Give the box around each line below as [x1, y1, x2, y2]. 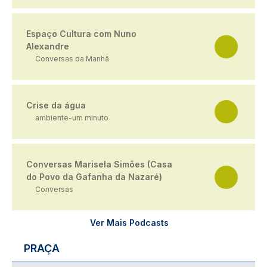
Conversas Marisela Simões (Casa [26, 159, 172, 170]
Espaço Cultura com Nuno [26, 29, 136, 39]
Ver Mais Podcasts [90, 218, 169, 228]
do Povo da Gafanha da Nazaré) [26, 172, 162, 182]
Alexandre [26, 41, 69, 52]
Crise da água [26, 100, 86, 111]
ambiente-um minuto [35, 113, 108, 123]
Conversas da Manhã [35, 54, 109, 64]
